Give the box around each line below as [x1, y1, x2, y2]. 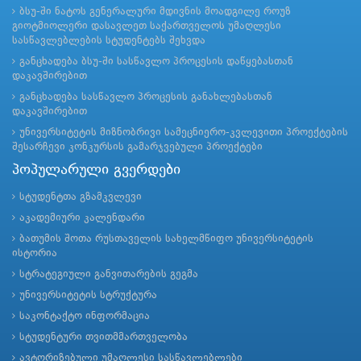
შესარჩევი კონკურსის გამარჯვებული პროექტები [12, 142, 263, 153]
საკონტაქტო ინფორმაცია [19, 311, 150, 322]
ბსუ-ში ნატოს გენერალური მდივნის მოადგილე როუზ [19, 6, 291, 18]
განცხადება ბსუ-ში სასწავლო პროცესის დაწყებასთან [19, 56, 293, 68]
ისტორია [12, 248, 57, 259]
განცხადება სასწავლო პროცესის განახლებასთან [19, 92, 272, 103]
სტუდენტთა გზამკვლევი [19, 192, 142, 203]
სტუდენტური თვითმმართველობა [19, 332, 188, 343]
